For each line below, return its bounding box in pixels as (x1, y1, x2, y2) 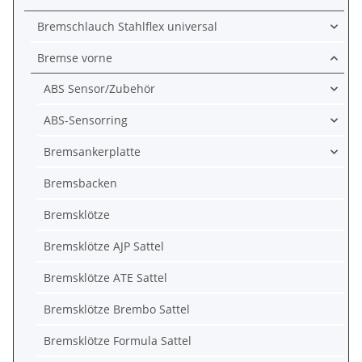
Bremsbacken (44, 175, 117, 191)
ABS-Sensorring (44, 112, 128, 128)
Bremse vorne (37, 50, 112, 65)
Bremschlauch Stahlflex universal (37, 19, 217, 34)
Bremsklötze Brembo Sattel (44, 301, 190, 317)
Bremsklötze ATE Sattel (44, 270, 167, 285)
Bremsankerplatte (44, 144, 141, 159)
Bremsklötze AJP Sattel (44, 238, 164, 254)
